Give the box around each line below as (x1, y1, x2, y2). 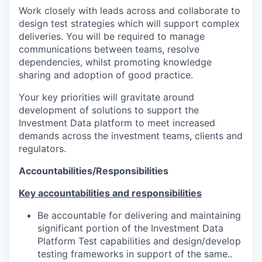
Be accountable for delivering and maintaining (37, 209, 241, 221)
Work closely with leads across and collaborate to (19, 5, 240, 16)
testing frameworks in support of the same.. (37, 248, 232, 260)
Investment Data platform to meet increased (19, 117, 215, 129)
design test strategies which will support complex (19, 18, 240, 29)
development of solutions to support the (19, 104, 199, 116)
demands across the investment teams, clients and (19, 130, 243, 142)
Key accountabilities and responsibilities (19, 187, 202, 199)
